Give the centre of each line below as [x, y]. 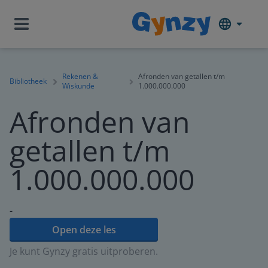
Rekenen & [80, 76]
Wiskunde [78, 86]
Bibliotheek [28, 81]
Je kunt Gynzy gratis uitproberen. [84, 251]
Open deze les [84, 230]
